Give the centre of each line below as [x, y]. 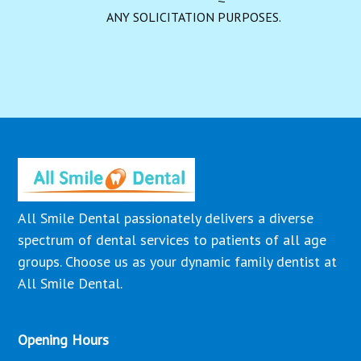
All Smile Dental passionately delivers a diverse [166, 218]
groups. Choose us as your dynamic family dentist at [178, 262]
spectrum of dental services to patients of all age [172, 240]
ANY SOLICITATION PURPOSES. [194, 17]
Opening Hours [64, 340]
